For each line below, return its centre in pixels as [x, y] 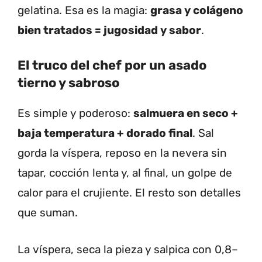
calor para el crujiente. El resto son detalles [129, 193]
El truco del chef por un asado [112, 65]
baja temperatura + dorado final [105, 133]
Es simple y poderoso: [75, 113]
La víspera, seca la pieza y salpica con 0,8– [128, 249]
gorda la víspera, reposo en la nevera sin [122, 153]
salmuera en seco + [186, 113]
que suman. [48, 213]
